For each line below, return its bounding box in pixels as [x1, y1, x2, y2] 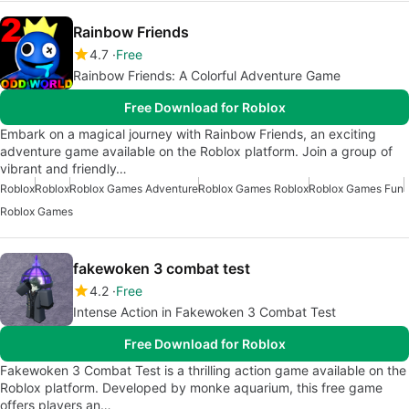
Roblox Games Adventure [69, 181, 198, 195]
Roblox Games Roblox [198, 181, 309, 195]
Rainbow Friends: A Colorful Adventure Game [73, 67, 341, 83]
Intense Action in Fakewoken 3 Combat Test [73, 303, 336, 320]
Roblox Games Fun [309, 181, 404, 195]
